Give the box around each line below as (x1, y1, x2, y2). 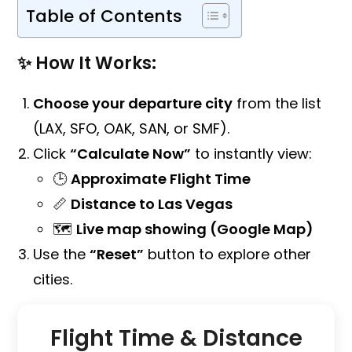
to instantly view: (191, 143, 313, 163)
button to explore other (144, 244, 312, 264)
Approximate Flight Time (71, 168, 251, 189)
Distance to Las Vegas (71, 193, 233, 214)
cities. (33, 269, 73, 289)
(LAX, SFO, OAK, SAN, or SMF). (33, 118, 230, 138)
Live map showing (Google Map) (76, 218, 314, 239)
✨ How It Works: (17, 50, 157, 75)
